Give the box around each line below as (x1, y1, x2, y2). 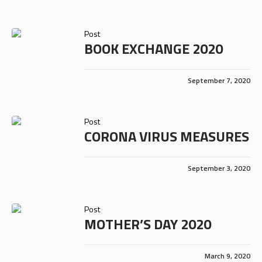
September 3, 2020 (188, 162, 250, 174)
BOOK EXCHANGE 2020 (84, 37, 223, 59)
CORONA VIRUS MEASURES (84, 125, 249, 147)
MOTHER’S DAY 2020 (84, 213, 211, 235)
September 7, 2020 (188, 74, 250, 86)
